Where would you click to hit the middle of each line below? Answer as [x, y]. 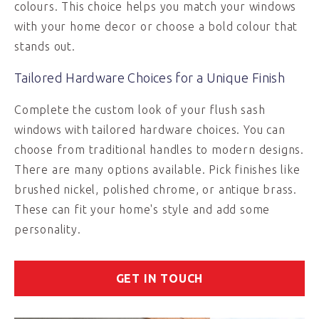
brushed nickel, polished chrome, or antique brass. [156, 189]
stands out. [45, 46]
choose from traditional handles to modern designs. [159, 150]
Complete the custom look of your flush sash [140, 110]
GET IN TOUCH [159, 278]
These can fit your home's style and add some [142, 209]
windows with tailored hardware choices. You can [150, 130]
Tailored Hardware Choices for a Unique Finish [150, 78]
